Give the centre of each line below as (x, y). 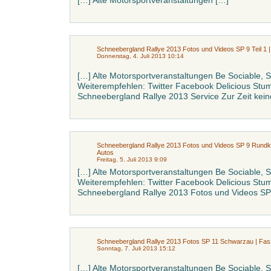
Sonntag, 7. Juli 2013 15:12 (136, 248)
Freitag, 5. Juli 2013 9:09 (132, 159)
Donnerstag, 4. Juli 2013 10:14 (140, 56)
